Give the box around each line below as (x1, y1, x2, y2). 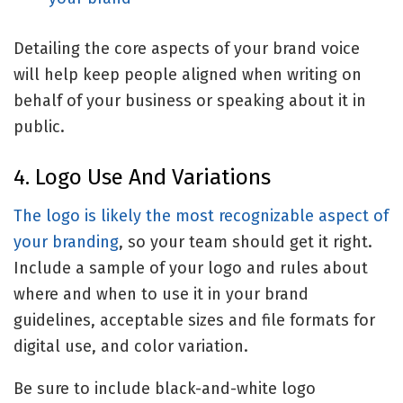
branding (52, 232, 119, 253)
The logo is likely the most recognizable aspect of (13, 206, 389, 227)
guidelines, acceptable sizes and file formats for (13, 310, 375, 331)
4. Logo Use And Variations (13, 164, 271, 191)
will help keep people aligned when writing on (13, 64, 362, 85)
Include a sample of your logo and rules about (13, 258, 368, 279)
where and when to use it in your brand (13, 284, 309, 305)
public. (13, 116, 69, 137)
